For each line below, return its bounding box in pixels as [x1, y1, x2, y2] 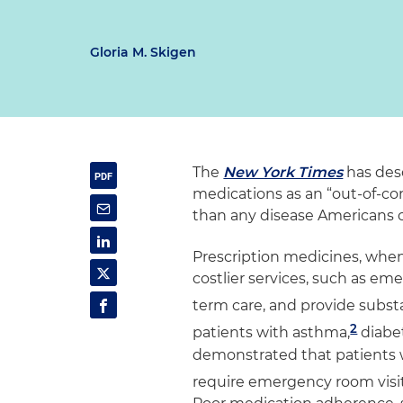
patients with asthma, [193, 324, 351, 342]
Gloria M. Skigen [90, 44, 196, 60]
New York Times [223, 164, 344, 181]
